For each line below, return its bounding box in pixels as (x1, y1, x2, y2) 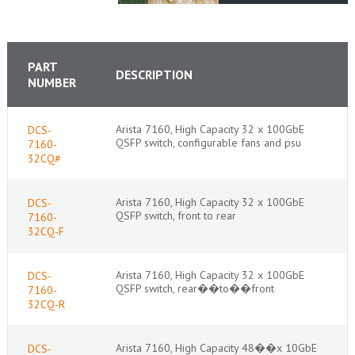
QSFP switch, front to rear (115, 208, 236, 223)
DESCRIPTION (115, 66, 193, 82)
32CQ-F (27, 223, 64, 239)
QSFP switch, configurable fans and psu (115, 135, 301, 150)
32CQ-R (27, 296, 65, 311)
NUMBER (27, 74, 76, 90)
